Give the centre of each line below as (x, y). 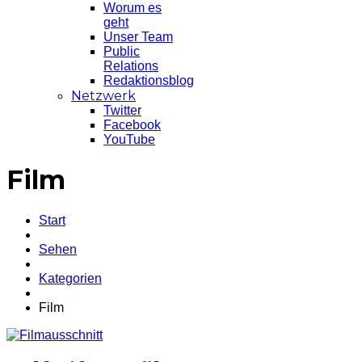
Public (122, 51)
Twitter (122, 110)
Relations (131, 66)
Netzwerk (103, 96)
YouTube (129, 139)
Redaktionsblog (149, 80)
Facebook (132, 125)
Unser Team (138, 37)
